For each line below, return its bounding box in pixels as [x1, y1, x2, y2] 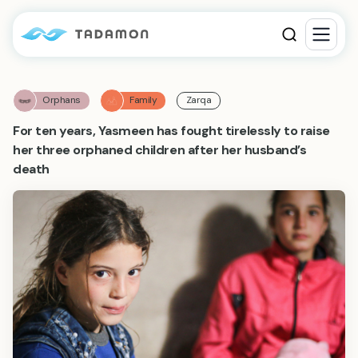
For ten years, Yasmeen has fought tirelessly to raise [13, 122, 330, 139]
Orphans [42, 93, 81, 106]
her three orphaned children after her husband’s [13, 141, 307, 158]
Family [129, 93, 157, 106]
